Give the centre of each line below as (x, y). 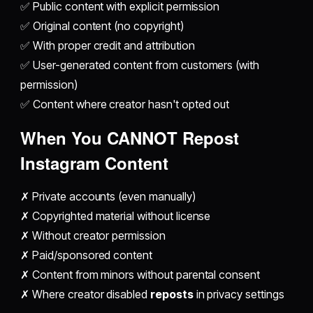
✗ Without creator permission (93, 236)
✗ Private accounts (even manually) (108, 197)
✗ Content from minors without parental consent (140, 275)
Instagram (60, 163)
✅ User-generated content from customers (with (140, 65)
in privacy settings (239, 294)
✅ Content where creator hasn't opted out (125, 104)
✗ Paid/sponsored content (87, 255)
